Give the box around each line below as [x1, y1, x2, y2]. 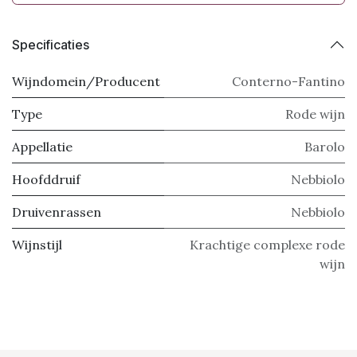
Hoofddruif [12, 171, 80, 187]
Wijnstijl [12, 237, 62, 253]
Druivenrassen [12, 204, 101, 220]
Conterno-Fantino [232, 73, 345, 89]
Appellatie [12, 139, 73, 155]
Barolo [304, 139, 345, 155]
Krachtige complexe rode [190, 237, 345, 253]
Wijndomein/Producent [12, 73, 160, 89]
